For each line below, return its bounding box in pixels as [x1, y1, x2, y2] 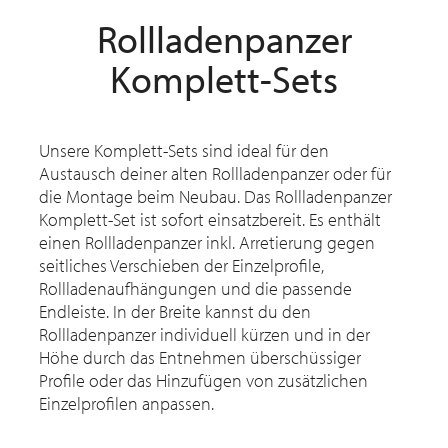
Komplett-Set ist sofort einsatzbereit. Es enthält [39, 208, 381, 232]
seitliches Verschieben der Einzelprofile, [39, 254, 324, 278]
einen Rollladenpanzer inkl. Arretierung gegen [39, 231, 375, 255]
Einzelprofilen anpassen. [39, 392, 214, 416]
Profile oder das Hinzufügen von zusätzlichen [39, 369, 368, 393]
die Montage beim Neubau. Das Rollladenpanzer [39, 185, 392, 209]
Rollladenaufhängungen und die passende [39, 277, 352, 301]
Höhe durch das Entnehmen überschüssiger [39, 346, 361, 370]
